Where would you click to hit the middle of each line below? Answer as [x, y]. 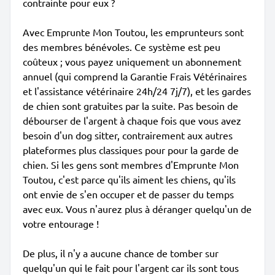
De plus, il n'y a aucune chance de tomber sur [121, 253]
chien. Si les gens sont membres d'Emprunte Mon [131, 165]
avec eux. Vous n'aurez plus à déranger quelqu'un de [137, 209]
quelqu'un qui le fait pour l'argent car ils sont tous [131, 268]
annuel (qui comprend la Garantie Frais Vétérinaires [135, 76]
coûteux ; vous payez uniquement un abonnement [132, 61]
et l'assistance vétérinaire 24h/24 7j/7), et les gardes [137, 91]
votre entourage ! [61, 223]
